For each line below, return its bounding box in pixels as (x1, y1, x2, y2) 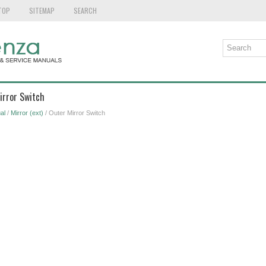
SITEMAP (28, 5, 55, 15)
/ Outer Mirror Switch (43, 109, 105, 116)
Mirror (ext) (10, 109, 43, 116)
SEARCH (73, 5, 97, 15)
